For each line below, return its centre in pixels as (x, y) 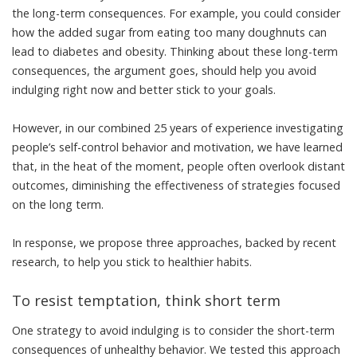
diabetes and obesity (108, 51)
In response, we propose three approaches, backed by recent (174, 242)
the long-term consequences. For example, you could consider (176, 13)
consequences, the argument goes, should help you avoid (164, 70)
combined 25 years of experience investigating (221, 127)
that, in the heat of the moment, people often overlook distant (178, 166)
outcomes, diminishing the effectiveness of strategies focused (176, 185)
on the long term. (58, 204)
